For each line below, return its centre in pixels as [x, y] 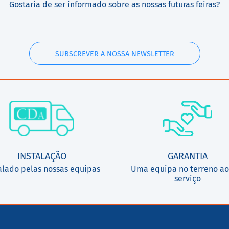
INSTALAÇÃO [42, 156]
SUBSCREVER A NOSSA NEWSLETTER [114, 54]
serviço [187, 179]
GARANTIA [187, 156]
